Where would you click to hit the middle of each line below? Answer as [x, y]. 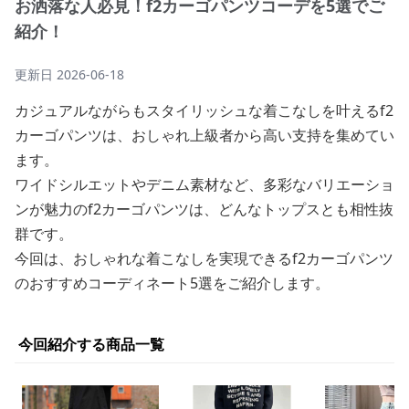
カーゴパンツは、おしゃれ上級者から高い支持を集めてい [204, 135]
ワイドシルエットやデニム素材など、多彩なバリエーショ [204, 184]
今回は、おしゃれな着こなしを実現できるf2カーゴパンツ [204, 258]
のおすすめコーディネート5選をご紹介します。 [172, 283]
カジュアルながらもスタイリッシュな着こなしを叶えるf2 [204, 110]
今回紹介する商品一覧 [91, 344]
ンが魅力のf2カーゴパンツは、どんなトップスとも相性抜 [204, 209]
